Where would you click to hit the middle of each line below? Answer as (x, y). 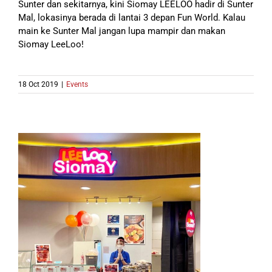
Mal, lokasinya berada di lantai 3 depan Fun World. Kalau (132, 17)
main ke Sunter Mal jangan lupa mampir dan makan (122, 31)
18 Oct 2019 (38, 84)
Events (77, 84)
